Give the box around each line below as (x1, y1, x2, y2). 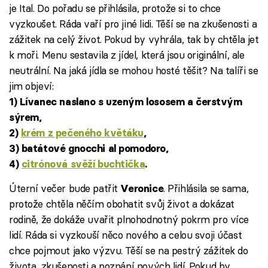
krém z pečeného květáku (20, 127, 144, 139)
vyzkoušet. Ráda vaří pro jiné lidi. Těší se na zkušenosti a (9, 17, 257, 31)
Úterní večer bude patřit (9, 182, 121, 195)
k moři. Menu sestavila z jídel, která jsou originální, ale (9, 48, 245, 62)
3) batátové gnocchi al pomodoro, (9, 142, 169, 155)
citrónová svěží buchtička (21, 158, 145, 170)
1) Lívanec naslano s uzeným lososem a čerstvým (9, 96, 242, 108)
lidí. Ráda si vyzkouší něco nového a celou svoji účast (9, 229, 242, 242)
